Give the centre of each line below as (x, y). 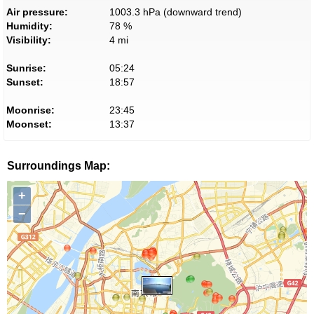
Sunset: (25, 82)
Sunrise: (26, 68)
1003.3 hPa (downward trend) (175, 12)
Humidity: (29, 26)
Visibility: (29, 40)
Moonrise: (30, 110)
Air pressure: (37, 12)
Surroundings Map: (59, 166)
